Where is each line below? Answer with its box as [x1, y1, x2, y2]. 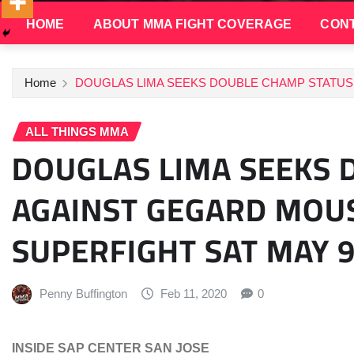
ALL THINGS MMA [25, 124, 129, 138]
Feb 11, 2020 [160, 287, 228, 301]
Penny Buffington [39, 287, 127, 301]
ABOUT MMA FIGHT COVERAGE [92, 17, 292, 31]
